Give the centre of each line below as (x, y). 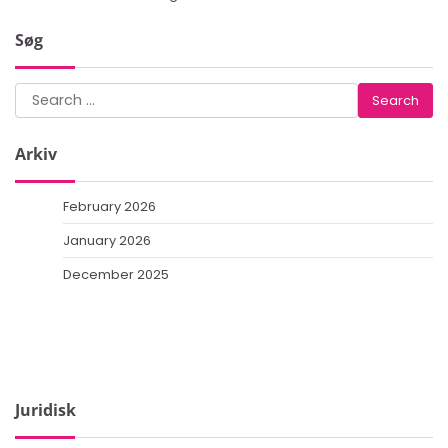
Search (42, 94)
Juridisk (45, 410)
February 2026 (109, 207)
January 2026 (107, 241)
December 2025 (116, 275)
